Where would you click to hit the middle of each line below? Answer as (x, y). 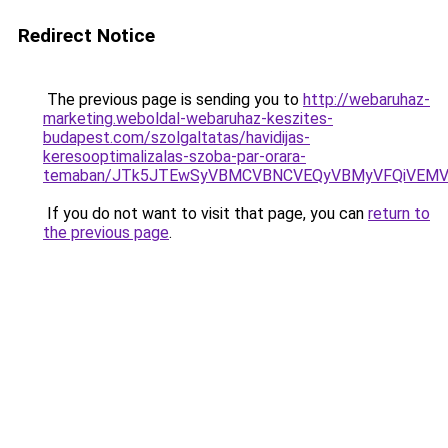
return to (399, 213)
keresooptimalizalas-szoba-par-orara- (174, 156)
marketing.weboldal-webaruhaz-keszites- (188, 118)
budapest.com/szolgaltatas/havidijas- (176, 137)
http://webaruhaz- (366, 99)
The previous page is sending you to (173, 99)
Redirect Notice (86, 35)
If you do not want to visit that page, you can (205, 213)
